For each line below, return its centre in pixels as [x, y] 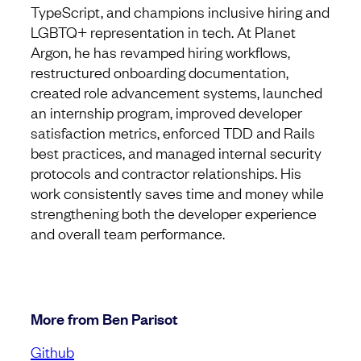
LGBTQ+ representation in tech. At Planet [163, 32]
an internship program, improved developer [166, 112]
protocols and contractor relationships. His [166, 173]
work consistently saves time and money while [177, 193]
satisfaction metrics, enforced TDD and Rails [173, 133]
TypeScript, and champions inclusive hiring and [180, 12]
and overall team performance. [128, 233]
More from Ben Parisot [104, 319]
